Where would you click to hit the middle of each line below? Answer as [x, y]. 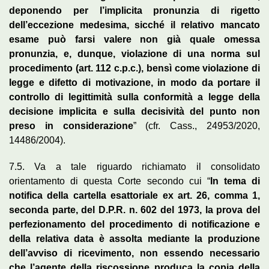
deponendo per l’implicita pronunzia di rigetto [134, 10]
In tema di [235, 181]
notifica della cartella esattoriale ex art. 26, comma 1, [134, 195]
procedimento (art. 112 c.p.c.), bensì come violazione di [134, 68]
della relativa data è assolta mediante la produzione [134, 238]
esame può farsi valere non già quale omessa [134, 39]
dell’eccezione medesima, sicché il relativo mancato [134, 25]
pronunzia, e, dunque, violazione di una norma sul [134, 53]
